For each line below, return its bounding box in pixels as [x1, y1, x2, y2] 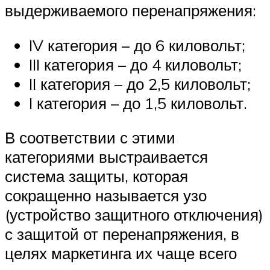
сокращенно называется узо [5, 186, 207, 206]
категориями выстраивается [5, 147, 208, 167]
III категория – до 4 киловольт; [29, 54, 242, 74]
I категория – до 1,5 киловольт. [29, 93, 247, 113]
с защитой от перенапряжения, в [5, 224, 239, 244]
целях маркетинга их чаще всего [5, 243, 237, 263]
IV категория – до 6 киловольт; [29, 35, 245, 55]
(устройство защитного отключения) [5, 205, 263, 225]
